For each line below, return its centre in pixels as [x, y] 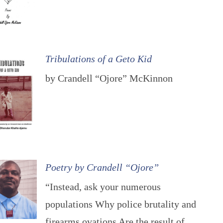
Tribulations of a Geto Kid [99, 58]
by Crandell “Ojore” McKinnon [109, 78]
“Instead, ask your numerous [103, 187]
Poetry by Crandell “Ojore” [102, 167]
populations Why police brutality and [121, 204]
